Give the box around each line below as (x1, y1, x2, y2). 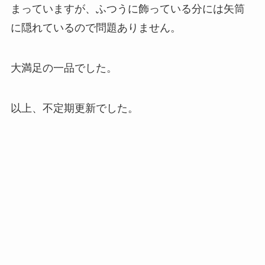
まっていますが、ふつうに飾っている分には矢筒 (10, 3, 245, 15)
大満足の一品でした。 (10, 62, 117, 75)
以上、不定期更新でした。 (10, 102, 138, 115)
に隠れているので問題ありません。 (10, 22, 181, 34)
